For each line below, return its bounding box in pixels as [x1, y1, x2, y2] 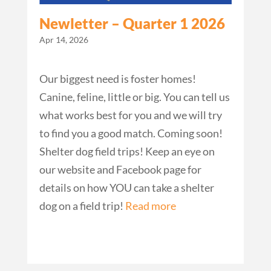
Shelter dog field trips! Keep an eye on [39, 145, 215, 158]
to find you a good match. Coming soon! [39, 126, 223, 140]
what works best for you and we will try [39, 108, 222, 122]
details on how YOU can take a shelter [39, 181, 214, 195]
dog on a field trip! [39, 199, 125, 213]
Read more [125, 199, 176, 213]
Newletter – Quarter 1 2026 [39, 15, 225, 33]
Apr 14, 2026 [39, 34, 88, 45]
